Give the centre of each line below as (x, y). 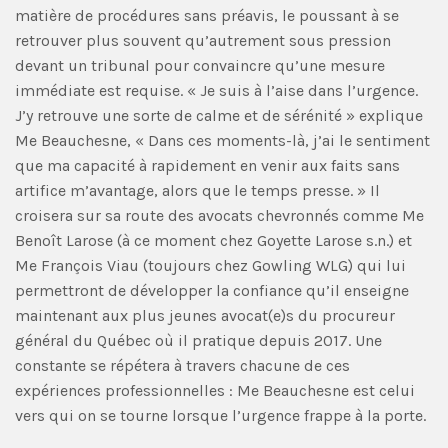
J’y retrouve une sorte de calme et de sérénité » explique (219, 115)
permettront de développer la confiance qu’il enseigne (212, 290)
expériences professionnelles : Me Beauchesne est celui (215, 390)
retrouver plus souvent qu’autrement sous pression (203, 40)
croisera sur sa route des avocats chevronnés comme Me (219, 215)
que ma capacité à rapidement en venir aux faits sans (207, 165)
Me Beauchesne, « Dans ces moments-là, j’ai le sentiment (222, 140)
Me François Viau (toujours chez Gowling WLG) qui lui (210, 265)
